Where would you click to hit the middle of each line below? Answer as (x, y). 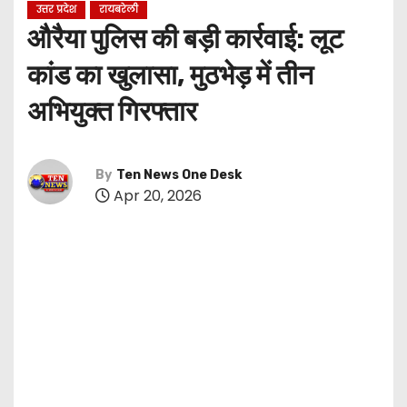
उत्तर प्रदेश (56, 9)
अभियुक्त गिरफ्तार (112, 111)
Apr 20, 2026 (156, 196)
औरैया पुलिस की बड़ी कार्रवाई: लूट (185, 39)
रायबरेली (119, 9)
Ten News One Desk (179, 175)
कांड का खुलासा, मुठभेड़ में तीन (170, 75)
